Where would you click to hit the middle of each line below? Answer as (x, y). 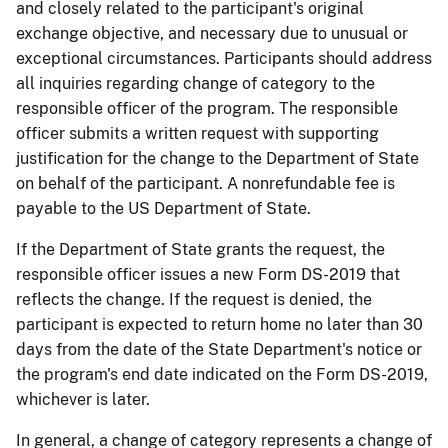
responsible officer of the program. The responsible (207, 108)
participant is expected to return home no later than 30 (219, 324)
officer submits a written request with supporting (197, 133)
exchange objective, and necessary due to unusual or (212, 33)
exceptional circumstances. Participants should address (224, 58)
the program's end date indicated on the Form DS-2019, (222, 374)
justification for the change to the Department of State (217, 158)
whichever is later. (83, 399)
